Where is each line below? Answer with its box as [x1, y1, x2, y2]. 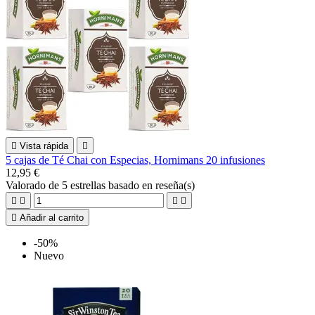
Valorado [6, 179, 49, 191]
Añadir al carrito [20, 212, 84, 223]
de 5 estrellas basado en [49, 179, 155, 191]
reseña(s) [155, 179, 195, 191]
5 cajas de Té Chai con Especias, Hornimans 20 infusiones [6, 153, 265, 166]
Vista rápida [20, 140, 68, 151]
